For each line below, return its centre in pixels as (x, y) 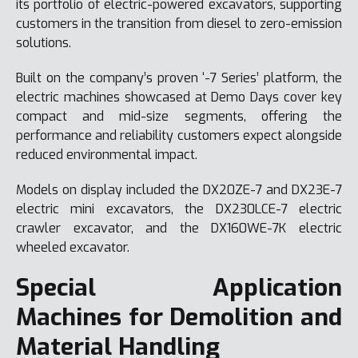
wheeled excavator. (73, 247)
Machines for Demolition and (179, 317)
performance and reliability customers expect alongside (179, 135)
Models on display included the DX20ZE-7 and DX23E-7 (179, 189)
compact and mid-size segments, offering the (179, 116)
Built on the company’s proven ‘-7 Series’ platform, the (179, 78)
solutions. (44, 42)
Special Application (179, 287)
